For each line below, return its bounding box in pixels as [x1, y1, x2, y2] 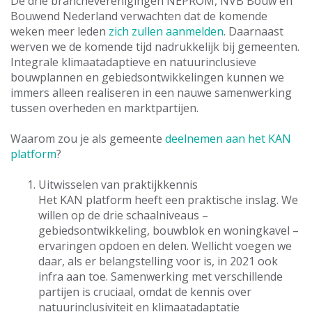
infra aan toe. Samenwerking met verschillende [38, 269, 283, 285]
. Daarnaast [224, 24, 283, 39]
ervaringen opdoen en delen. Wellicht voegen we [38, 238, 292, 254]
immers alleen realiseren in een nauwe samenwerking [10, 85, 292, 100]
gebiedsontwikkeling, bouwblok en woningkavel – [38, 223, 299, 239]
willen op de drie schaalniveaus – [38, 208, 208, 224]
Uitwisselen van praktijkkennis [38, 177, 198, 193]
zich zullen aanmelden [109, 24, 224, 39]
